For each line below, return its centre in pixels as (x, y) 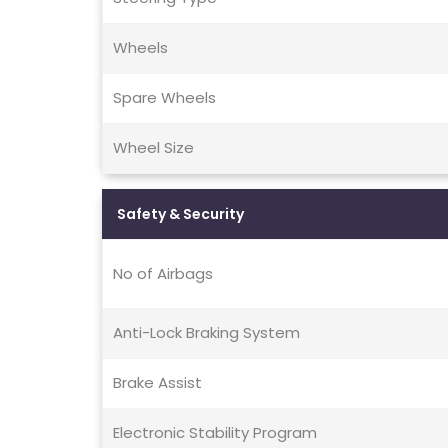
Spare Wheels (164, 98)
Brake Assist (157, 383)
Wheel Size (153, 148)
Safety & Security (180, 214)
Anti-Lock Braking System (206, 333)
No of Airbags (163, 274)
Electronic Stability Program (215, 433)
